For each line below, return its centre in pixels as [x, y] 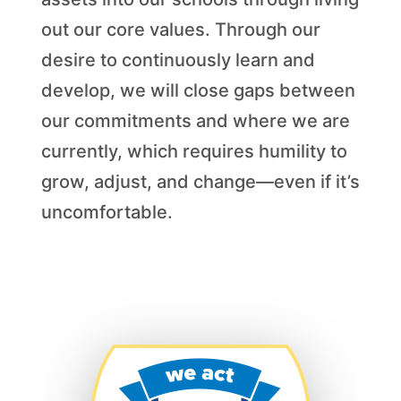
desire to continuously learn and [178, 60]
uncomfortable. [107, 213]
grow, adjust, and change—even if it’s [200, 182]
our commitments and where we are [195, 121]
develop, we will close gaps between [198, 91]
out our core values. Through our [180, 30]
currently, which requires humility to [194, 152]
